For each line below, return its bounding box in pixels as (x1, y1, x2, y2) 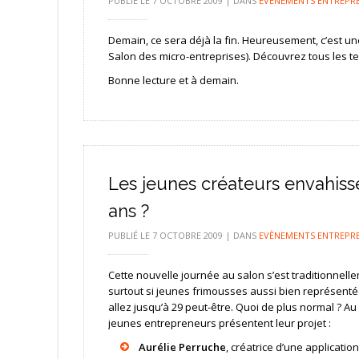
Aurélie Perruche (139, 339, 227, 354)
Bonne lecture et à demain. (107, 72, 239, 87)
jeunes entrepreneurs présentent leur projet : (107, 315, 331, 330)
